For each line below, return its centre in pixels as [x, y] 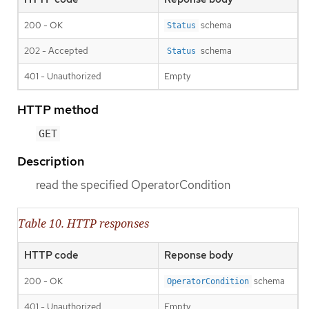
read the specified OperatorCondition [133, 185]
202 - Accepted [56, 50]
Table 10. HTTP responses [83, 223]
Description [51, 161]
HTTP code [51, 255]
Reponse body [199, 255]
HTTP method [58, 109]
